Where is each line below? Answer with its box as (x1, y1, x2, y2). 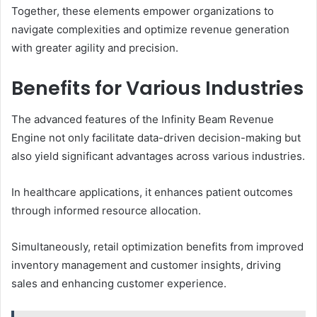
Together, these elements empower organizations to (11, 4, 274, 18)
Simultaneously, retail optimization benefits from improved (11, 240, 304, 254)
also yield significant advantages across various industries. (11, 149, 305, 163)
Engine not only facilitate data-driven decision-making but (11, 131, 301, 145)
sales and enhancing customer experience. (11, 277, 226, 291)
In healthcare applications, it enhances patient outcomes (11, 185, 293, 200)
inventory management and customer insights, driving (11, 258, 281, 272)
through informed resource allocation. (11, 204, 201, 218)
